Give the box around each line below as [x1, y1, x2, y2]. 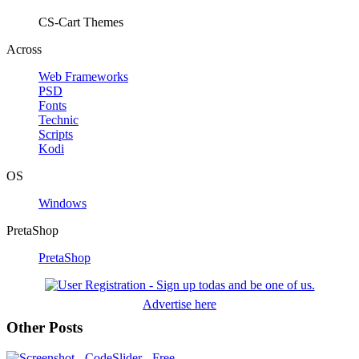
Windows [38, 196, 87, 210]
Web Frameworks [38, 70, 128, 83]
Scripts [38, 127, 73, 141]
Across [6, 42, 42, 56]
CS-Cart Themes [38, 15, 123, 29]
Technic [38, 113, 79, 127]
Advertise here [143, 297, 216, 311]
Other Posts [6, 318, 83, 336]
